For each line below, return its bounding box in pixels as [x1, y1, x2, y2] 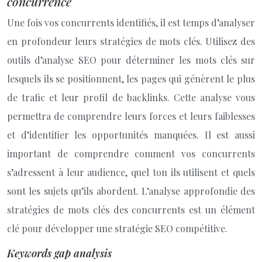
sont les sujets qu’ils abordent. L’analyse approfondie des [7, 185, 255, 197]
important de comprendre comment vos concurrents [7, 147, 255, 160]
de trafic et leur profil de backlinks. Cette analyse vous [7, 91, 255, 104]
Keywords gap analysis [7, 246, 112, 260]
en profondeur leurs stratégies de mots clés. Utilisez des [7, 35, 255, 47]
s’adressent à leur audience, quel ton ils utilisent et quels [7, 166, 255, 178]
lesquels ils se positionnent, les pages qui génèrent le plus [7, 73, 255, 85]
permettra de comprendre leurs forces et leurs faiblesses [7, 110, 255, 122]
